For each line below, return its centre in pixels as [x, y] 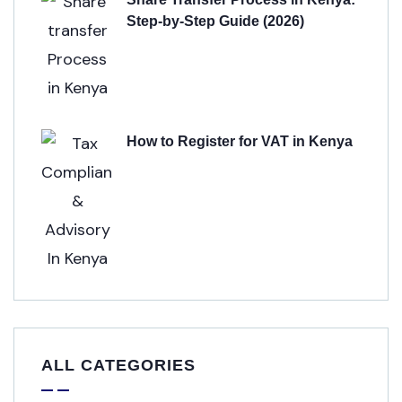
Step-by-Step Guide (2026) [215, 21]
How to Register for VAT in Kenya [240, 141]
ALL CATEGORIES [118, 365]
